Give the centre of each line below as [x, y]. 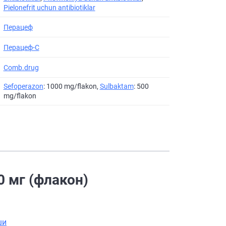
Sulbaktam [117, 86]
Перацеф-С [21, 47]
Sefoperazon [23, 86]
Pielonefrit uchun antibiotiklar [49, 8]
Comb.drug [21, 67]
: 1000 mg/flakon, [71, 86]
